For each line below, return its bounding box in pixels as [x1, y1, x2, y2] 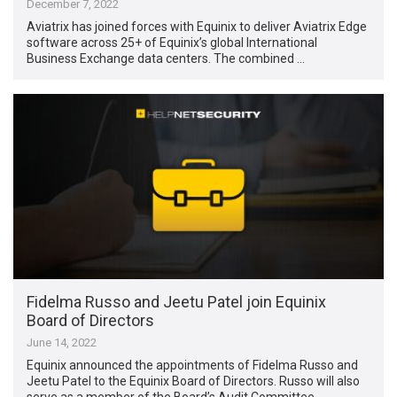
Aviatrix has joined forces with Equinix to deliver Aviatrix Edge [27, 19, 368, 34]
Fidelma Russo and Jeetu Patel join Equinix [27, 292, 327, 311]
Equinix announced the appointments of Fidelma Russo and [27, 357, 359, 372]
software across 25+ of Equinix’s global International [27, 35, 318, 50]
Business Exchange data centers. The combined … [27, 51, 306, 66]
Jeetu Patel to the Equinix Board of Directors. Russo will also [27, 373, 361, 388]
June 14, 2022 [27, 335, 97, 349]
